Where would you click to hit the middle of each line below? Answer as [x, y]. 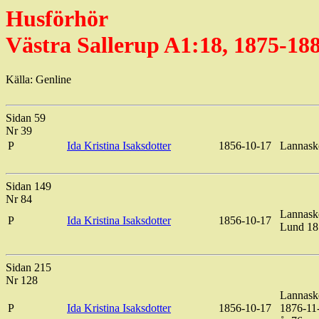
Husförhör [57, 19]
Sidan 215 [28, 268]
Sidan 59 [26, 118]
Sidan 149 [28, 187]
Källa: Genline [38, 80]
